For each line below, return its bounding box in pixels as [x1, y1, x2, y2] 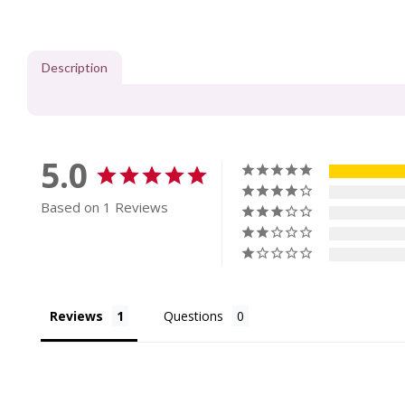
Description [42, 60, 108, 75]
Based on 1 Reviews [41, 198, 168, 216]
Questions [164, 307, 223, 325]
